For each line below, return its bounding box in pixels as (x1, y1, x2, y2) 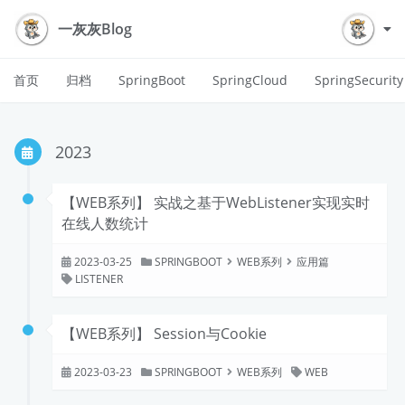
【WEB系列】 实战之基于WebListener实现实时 (61, 193, 370, 212)
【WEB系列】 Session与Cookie (61, 324, 267, 344)
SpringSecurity (315, 71, 403, 89)
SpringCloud (212, 71, 287, 89)
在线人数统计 (61, 213, 148, 233)
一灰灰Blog (58, 19, 132, 39)
